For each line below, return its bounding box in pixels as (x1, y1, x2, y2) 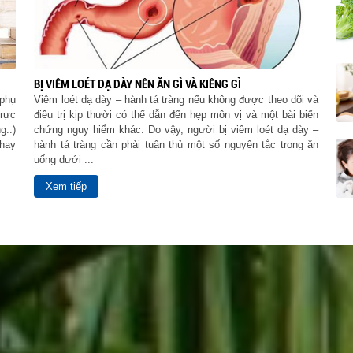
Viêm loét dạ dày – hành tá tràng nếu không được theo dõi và (34, 94, 319, 106)
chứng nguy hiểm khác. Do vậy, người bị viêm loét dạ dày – (34, 124, 319, 136)
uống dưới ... (34, 154, 95, 165)
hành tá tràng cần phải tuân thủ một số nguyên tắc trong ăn (34, 139, 319, 150)
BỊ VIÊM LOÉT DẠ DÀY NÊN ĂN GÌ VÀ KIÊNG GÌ (34, 77, 242, 91)
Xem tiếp (46, 180, 87, 192)
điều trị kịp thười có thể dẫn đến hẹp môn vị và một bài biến (34, 109, 319, 121)
